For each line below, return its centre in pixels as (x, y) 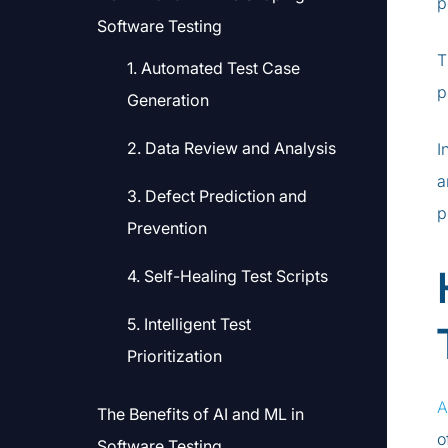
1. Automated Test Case (213, 68)
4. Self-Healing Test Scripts (227, 276)
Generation (168, 100)
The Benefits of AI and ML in (200, 414)
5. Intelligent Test (189, 324)
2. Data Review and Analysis (231, 148)
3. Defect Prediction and (217, 196)
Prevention (167, 228)
